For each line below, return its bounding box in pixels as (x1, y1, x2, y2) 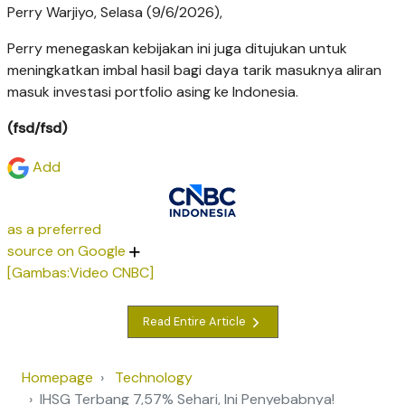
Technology (115, 367, 193, 387)
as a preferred (7, 219, 101, 239)
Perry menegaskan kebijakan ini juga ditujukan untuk (7, 39, 347, 59)
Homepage (22, 367, 93, 387)
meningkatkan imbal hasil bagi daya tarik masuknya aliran (7, 61, 381, 80)
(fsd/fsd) (7, 118, 67, 138)
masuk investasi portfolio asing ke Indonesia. (7, 82, 298, 102)
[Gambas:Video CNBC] (7, 262, 154, 282)
